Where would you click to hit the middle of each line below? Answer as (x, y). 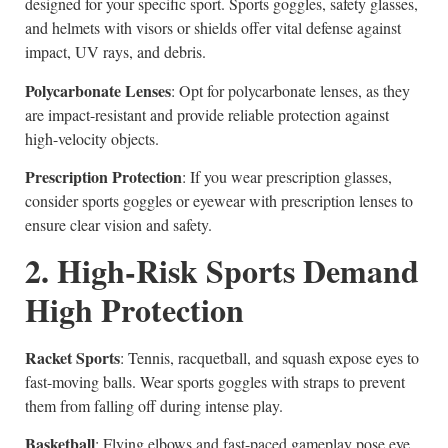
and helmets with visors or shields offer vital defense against (213, 28)
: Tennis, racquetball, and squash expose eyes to (269, 357)
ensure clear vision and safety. (118, 225)
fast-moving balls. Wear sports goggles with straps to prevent (215, 381)
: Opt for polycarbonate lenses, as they (290, 90)
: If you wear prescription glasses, (287, 177)
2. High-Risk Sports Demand (222, 270)
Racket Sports (72, 357)
